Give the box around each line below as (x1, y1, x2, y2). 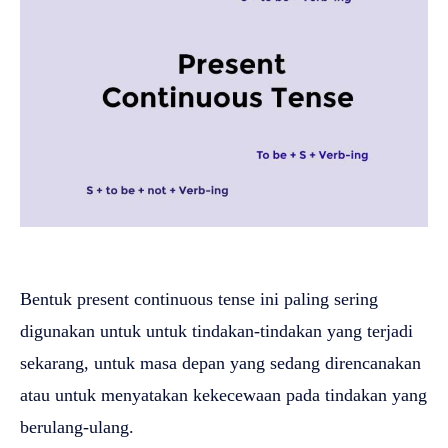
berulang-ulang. (20, 416, 134, 437)
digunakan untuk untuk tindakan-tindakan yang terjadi (20, 320, 413, 341)
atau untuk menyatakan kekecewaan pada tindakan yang (20, 384, 427, 405)
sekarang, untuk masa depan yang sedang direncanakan (20, 352, 421, 373)
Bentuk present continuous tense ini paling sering (20, 288, 378, 309)
